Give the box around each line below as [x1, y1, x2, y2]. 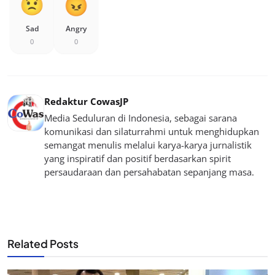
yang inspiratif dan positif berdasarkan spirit [44, 152, 231, 165]
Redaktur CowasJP [44, 95, 128, 107]
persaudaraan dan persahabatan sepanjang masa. [44, 165, 254, 178]
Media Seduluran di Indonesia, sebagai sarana [44, 111, 237, 124]
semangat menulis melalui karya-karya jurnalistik [44, 138, 252, 151]
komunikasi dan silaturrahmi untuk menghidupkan [44, 125, 259, 137]
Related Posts [7, 236, 79, 250]
